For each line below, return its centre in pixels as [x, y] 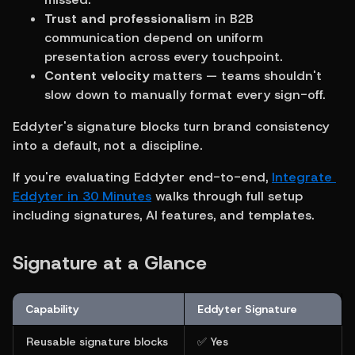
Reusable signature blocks [97, 341]
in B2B [232, 18]
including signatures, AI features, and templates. [163, 215]
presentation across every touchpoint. [163, 56]
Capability [52, 309]
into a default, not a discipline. [107, 145]
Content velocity [97, 75]
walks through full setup [227, 196]
